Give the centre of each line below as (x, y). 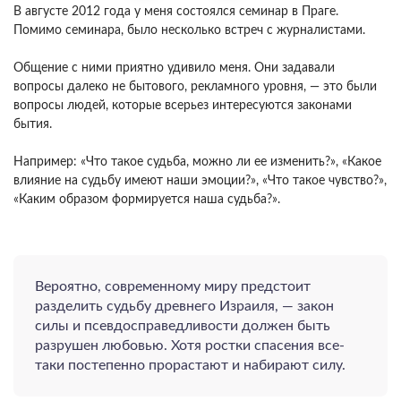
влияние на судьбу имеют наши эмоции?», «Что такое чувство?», (200, 181)
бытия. (33, 124)
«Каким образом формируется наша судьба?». (147, 200)
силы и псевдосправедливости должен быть (183, 326)
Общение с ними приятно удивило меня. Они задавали (174, 68)
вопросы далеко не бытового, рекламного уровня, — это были (195, 87)
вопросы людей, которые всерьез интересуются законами (183, 106)
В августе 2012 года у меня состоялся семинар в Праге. (176, 12)
